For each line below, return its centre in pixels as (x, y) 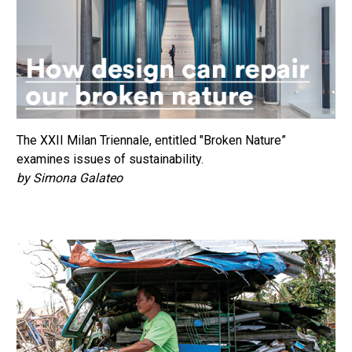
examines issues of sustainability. (110, 159)
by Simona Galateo (70, 178)
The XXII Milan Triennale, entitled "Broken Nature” (151, 140)
